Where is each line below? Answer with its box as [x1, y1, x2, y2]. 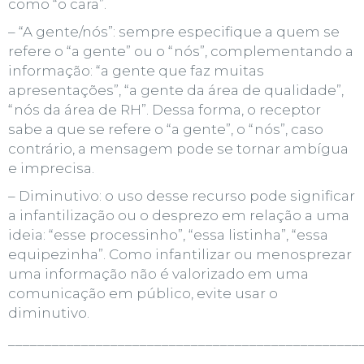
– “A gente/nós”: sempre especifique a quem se [8, 23, 340, 40]
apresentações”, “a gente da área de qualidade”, [8, 81, 344, 98]
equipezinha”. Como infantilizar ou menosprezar [8, 245, 352, 262]
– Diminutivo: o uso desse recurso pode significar [8, 187, 355, 204]
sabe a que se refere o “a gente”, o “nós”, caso [8, 120, 323, 137]
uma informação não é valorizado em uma [8, 265, 309, 282]
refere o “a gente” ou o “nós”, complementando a [8, 42, 353, 59]
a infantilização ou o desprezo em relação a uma [8, 206, 349, 223]
